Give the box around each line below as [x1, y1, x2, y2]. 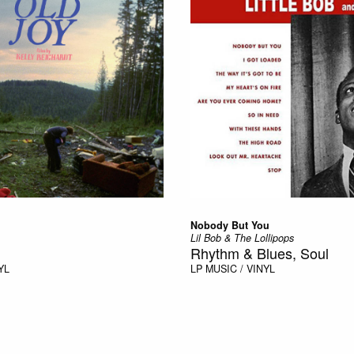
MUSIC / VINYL [205, 261, 275, 276]
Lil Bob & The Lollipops [190, 230, 294, 245]
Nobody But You [190, 217, 269, 232]
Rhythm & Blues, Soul [190, 242, 329, 263]
